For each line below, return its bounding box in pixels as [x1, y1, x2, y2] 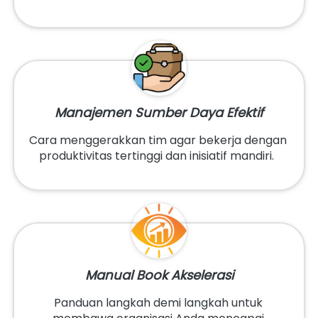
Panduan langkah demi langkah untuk [53, 295, 263, 312]
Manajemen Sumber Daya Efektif [55, 104, 263, 122]
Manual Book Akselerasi [84, 266, 234, 285]
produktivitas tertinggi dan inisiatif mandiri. [39, 148, 280, 165]
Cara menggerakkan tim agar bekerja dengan [29, 132, 287, 149]
